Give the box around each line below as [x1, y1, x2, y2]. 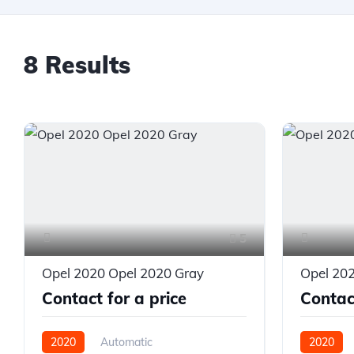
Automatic [100, 334, 153, 349]
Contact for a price [42, 288, 186, 308]
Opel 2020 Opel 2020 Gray [42, 264, 204, 281]
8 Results [24, 50, 130, 80]
